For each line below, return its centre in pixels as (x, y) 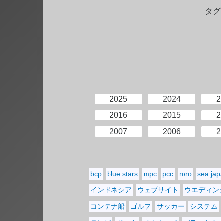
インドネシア (111, 190)
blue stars (123, 174)
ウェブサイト (158, 190)
